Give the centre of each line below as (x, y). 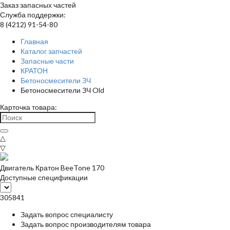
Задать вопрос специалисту (67, 214)
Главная (34, 41)
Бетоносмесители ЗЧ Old (62, 90)
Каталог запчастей (51, 51)
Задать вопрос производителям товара (86, 224)
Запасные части (47, 61)
